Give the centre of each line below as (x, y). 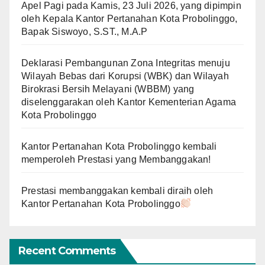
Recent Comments (67, 251)
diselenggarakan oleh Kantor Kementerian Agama (129, 102)
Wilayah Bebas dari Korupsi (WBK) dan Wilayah (125, 76)
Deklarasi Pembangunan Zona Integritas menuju (126, 63)
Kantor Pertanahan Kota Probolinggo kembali (119, 146)
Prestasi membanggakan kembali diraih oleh (117, 190)
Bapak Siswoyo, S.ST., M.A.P (85, 31)
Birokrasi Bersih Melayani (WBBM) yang (108, 89)
